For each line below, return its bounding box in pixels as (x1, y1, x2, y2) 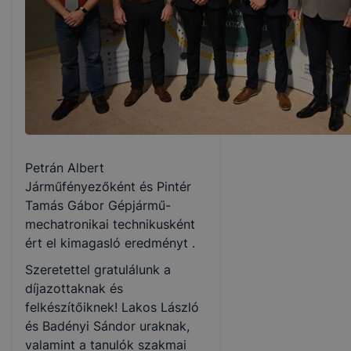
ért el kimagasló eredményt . (25, 235, 195, 251)
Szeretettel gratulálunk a (25, 262, 171, 277)
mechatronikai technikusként (25, 216, 195, 232)
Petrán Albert (25, 160, 104, 175)
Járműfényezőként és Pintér (25, 179, 191, 194)
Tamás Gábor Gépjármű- (25, 197, 171, 213)
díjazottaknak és (25, 280, 123, 296)
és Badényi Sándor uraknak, (25, 318, 190, 334)
